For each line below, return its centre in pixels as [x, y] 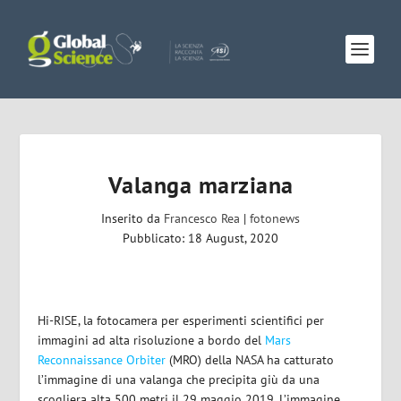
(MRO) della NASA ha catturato [250, 360]
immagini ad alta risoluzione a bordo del [152, 340]
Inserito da [132, 218]
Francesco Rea [202, 218]
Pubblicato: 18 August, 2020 [200, 238]
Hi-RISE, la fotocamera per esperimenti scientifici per [181, 320]
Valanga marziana [200, 185]
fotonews [275, 218]
